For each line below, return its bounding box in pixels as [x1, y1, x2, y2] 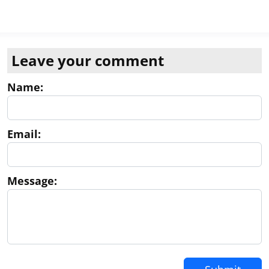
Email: [7, 127, 41, 141]
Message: [7, 174, 57, 188]
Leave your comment [11, 50, 164, 70]
